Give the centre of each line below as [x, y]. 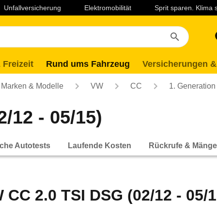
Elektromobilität [108, 8]
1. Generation [192, 86]
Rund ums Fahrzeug [88, 64]
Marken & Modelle [32, 86]
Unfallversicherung [32, 8]
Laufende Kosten [100, 145]
